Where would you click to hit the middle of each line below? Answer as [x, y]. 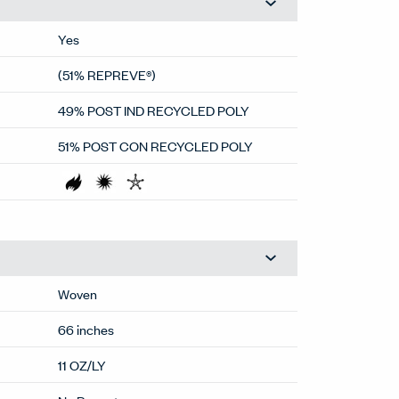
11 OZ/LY [82, 364]
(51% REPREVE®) [107, 74]
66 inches [86, 329]
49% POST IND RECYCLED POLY [154, 110]
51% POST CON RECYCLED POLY [156, 145]
